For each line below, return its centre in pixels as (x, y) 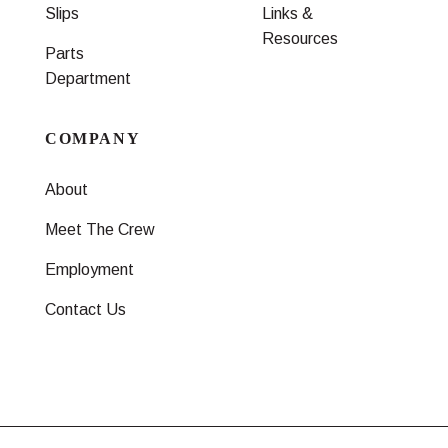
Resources (299, 38)
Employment (89, 269)
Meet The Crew (100, 229)
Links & (287, 13)
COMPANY (93, 138)
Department (88, 78)
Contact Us (85, 309)
